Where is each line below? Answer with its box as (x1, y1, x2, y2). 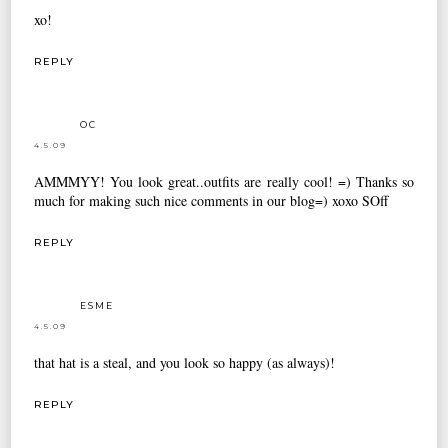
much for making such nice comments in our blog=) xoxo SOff (34, 191, 389, 211)
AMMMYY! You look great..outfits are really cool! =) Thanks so (34, 172, 414, 192)
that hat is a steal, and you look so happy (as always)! (34, 352, 336, 372)
